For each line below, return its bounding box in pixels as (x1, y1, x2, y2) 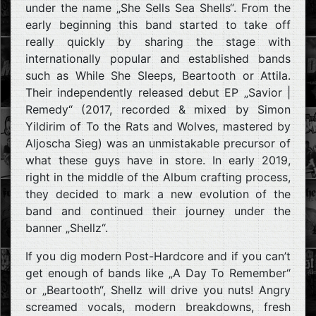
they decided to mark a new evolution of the (25, 186, 291, 201)
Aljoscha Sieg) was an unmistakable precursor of (25, 135, 291, 150)
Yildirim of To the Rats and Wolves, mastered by (25, 119, 291, 133)
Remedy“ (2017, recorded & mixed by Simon (25, 102, 291, 116)
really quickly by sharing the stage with (25, 34, 291, 49)
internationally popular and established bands (25, 51, 291, 66)
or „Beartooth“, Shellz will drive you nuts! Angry (25, 282, 291, 297)
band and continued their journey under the (25, 203, 291, 218)
